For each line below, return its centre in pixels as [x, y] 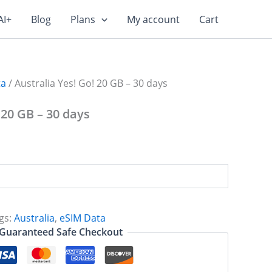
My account [153, 19]
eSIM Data [83, 218]
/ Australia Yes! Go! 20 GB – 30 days [87, 83]
